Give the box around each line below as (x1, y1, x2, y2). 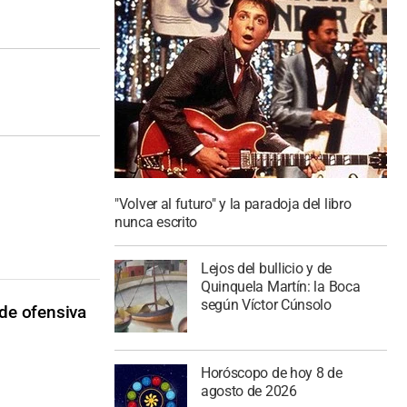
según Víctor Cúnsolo (200, 296, 332, 313)
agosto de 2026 (200, 382, 297, 400)
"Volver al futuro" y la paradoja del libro (114, 195, 352, 213)
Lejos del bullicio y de (200, 260, 332, 277)
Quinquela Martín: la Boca (200, 278, 361, 295)
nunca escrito (114, 213, 198, 232)
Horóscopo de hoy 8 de (200, 363, 342, 382)
